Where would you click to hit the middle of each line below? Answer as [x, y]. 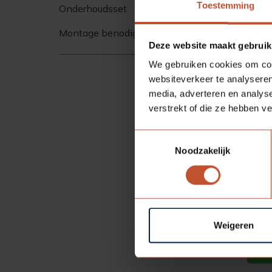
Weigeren [233, 225]
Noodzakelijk [203, 151]
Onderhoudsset [93, 8]
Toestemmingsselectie [179, 137]
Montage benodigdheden [115, 33]
